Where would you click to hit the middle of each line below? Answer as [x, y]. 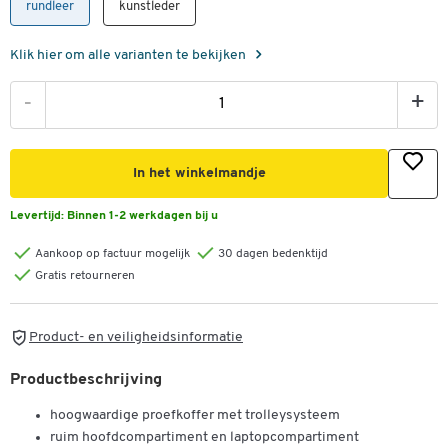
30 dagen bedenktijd [273, 254]
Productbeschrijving [86, 379]
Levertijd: [38, 216]
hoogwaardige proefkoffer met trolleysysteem [195, 415]
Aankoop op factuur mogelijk [112, 254]
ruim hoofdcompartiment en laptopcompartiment [204, 437]
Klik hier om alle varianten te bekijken [129, 56]
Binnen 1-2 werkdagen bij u [142, 216]
